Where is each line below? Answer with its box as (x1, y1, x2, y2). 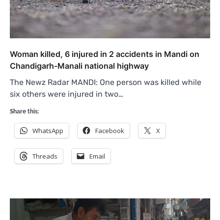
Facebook (95, 126, 124, 135)
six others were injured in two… (10, 89, 123, 99)
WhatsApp (32, 126, 63, 135)
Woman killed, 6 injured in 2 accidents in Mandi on (10, 49, 199, 59)
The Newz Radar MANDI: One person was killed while (10, 77, 201, 87)
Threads (32, 151, 57, 161)
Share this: (10, 108, 39, 115)
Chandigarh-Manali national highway (10, 60, 149, 71)
